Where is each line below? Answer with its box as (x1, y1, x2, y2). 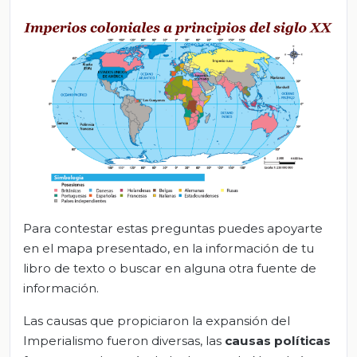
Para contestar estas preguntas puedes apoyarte (23, 221, 323, 237)
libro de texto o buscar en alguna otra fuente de (23, 261, 316, 277)
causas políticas (225, 333, 331, 349)
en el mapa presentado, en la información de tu (23, 241, 314, 257)
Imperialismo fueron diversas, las (23, 333, 225, 349)
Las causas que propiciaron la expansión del (23, 313, 290, 329)
